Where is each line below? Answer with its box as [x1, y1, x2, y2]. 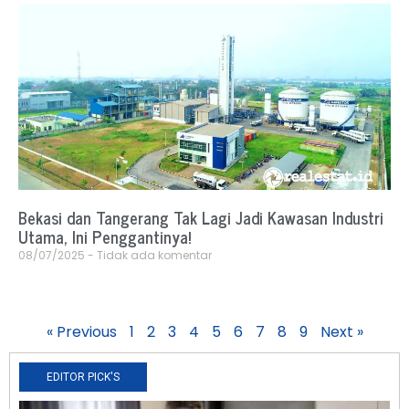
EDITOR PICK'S [47, 371, 120, 384]
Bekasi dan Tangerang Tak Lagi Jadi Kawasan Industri [18, 204, 383, 232]
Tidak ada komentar [94, 247, 212, 264]
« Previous [46, 321, 117, 343]
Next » [320, 321, 363, 343]
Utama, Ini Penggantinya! [18, 223, 191, 251]
